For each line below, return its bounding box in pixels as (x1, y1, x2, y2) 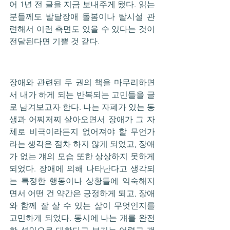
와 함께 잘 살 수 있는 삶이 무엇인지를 (9, 201, 155, 211)
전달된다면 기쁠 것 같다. (9, 36, 100, 46)
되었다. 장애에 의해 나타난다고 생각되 (9, 164, 155, 174)
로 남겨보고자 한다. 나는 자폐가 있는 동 (9, 102, 155, 112)
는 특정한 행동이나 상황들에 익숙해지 (9, 176, 155, 186)
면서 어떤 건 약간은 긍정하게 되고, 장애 (9, 188, 155, 199)
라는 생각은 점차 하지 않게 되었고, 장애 (9, 139, 155, 149)
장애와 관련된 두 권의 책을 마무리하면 (9, 78, 155, 88)
